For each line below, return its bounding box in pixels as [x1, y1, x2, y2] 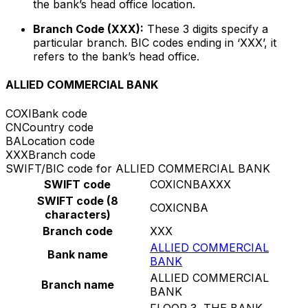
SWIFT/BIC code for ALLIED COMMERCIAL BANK [5, 161, 270, 175]
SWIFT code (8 [36, 193, 118, 208]
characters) [44, 207, 111, 221]
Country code [22, 120, 93, 134]
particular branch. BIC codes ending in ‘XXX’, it [33, 36, 276, 50]
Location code [21, 133, 95, 148]
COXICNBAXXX [150, 177, 231, 191]
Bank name [47, 247, 108, 261]
